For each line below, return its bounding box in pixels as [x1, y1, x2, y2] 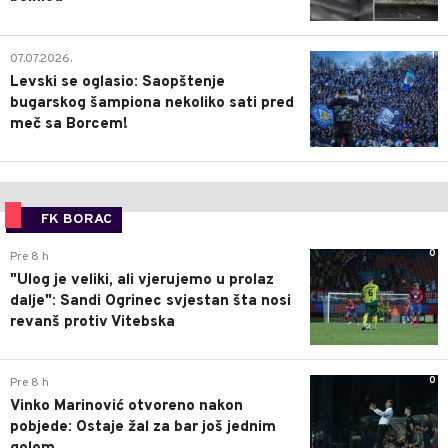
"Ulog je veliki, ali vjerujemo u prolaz [10, 270, 274, 290]
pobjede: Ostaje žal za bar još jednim [10, 418, 276, 438]
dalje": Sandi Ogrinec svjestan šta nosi [10, 291, 291, 311]
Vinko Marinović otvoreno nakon [10, 397, 243, 417]
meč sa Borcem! [10, 114, 128, 134]
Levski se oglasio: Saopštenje [10, 72, 225, 92]
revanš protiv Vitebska [10, 312, 175, 332]
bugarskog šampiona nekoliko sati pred [10, 93, 294, 113]
